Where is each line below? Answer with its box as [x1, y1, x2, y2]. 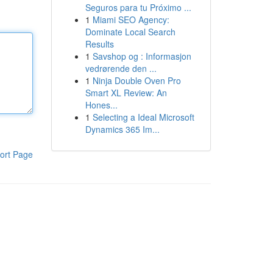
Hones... [85, 99, 118, 111]
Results [85, 38, 114, 50]
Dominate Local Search [85, 26, 175, 38]
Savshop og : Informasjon [92, 50, 191, 62]
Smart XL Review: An [85, 87, 167, 99]
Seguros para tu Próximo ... [85, 1, 191, 13]
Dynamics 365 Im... [85, 123, 160, 135]
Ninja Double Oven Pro [92, 74, 181, 87]
